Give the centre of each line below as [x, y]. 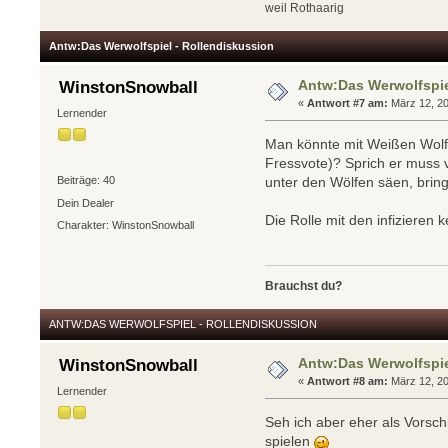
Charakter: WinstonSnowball [125, 224]
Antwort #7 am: [348, 102]
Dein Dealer [85, 203]
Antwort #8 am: [348, 380]
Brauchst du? [304, 285]
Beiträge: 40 [85, 179]
